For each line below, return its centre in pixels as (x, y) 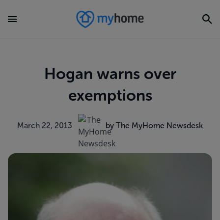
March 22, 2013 (45, 125)
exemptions (110, 95)
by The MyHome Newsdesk (154, 125)
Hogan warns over (110, 74)
